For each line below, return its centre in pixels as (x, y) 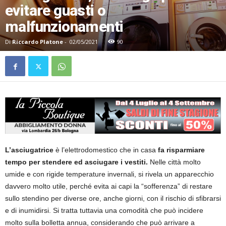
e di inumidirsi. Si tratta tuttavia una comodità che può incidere (104, 211)
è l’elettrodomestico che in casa (106, 150)
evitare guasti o (55, 11)
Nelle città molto (175, 162)
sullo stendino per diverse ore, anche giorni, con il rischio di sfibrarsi (113, 199)
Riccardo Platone (38, 42)
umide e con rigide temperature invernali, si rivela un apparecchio (109, 174)
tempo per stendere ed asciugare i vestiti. (77, 162)
